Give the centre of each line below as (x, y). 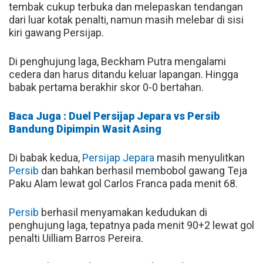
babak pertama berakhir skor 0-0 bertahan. (106, 87)
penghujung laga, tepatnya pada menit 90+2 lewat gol (131, 225)
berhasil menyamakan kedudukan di (123, 212)
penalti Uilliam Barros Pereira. (76, 238)
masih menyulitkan (200, 157)
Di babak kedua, (45, 157)
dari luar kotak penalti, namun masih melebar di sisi (126, 19)
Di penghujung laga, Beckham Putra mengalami (117, 61)
